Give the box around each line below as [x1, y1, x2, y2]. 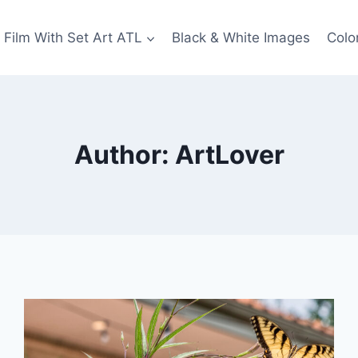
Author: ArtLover [74, 139, 284, 171]
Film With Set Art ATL [3, 29, 142, 46]
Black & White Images [172, 29, 311, 46]
